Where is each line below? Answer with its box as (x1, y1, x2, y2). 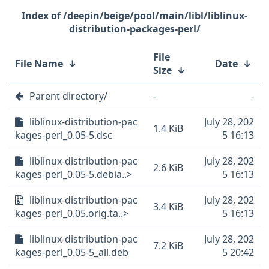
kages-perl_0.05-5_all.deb (15, 246, 128, 259)
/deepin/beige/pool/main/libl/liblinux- (63, 9, 247, 22)
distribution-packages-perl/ (68, 22, 201, 35)
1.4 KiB (153, 122, 183, 135)
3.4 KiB (153, 200, 183, 213)
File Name (15, 57, 63, 70)
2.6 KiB (153, 161, 183, 174)
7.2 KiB (153, 239, 183, 252)
